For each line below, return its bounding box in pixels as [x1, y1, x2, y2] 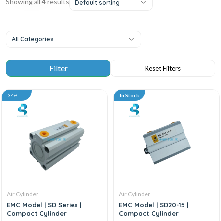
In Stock [120, 92, 139, 98]
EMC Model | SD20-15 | [119, 200, 189, 209]
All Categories [12, 35, 54, 43]
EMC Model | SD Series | [7, 200, 81, 209]
